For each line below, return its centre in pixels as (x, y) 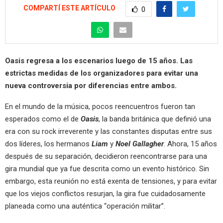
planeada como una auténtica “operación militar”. (85, 206)
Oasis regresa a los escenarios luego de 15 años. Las (99, 61)
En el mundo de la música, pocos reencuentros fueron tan (100, 107)
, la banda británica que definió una (155, 119)
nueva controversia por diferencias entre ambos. (91, 86)
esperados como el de (43, 119)
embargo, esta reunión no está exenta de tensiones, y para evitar (111, 181)
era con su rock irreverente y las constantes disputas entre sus (109, 132)
